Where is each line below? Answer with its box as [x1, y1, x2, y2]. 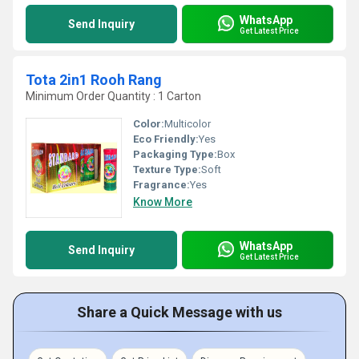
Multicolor [164, 118, 211, 130]
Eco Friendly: [133, 133, 199, 145]
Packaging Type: [133, 148, 217, 160]
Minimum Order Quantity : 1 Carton [26, 90, 201, 103]
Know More [133, 196, 192, 208]
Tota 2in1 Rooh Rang [26, 71, 162, 88]
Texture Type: [133, 163, 201, 175]
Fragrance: [133, 179, 190, 191]
